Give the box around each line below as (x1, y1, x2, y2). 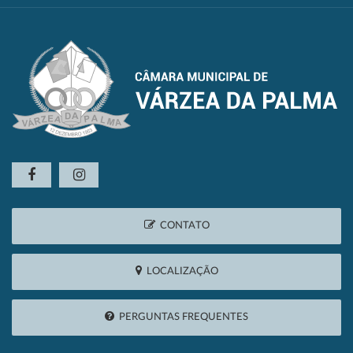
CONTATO (154, 221, 210, 232)
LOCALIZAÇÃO (141, 266, 218, 277)
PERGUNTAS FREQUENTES (114, 312, 248, 323)
